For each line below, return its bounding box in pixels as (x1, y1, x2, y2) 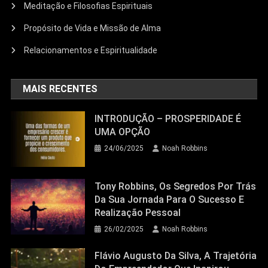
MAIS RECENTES (31, 83, 98, 95)
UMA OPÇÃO (95, 126, 151, 138)
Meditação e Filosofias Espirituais (24, 1, 153, 11)
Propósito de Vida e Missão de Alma (24, 23, 162, 33)
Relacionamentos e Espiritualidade (24, 45, 158, 56)
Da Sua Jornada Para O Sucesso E (95, 193, 245, 205)
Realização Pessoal (95, 206, 181, 218)
